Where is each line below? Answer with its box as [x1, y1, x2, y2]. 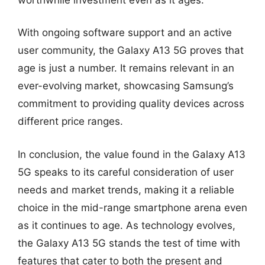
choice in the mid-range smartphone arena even [18, 201, 247, 214]
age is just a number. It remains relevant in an [18, 62, 234, 74]
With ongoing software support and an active [18, 27, 232, 38]
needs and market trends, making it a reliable [18, 183, 234, 196]
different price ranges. [18, 115, 123, 127]
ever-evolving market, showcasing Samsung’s [18, 80, 234, 92]
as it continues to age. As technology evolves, [18, 219, 235, 231]
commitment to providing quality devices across [18, 98, 244, 109]
